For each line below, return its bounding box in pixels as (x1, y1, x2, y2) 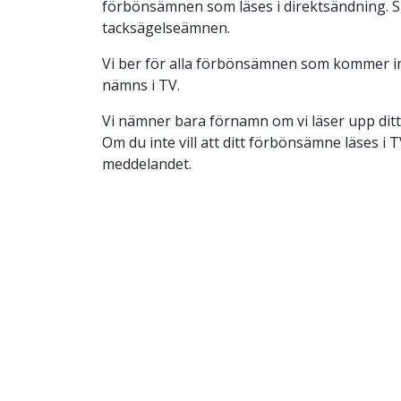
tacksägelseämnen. (102, 17, 230, 38)
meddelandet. (102, 153, 192, 174)
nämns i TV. (102, 74, 180, 95)
